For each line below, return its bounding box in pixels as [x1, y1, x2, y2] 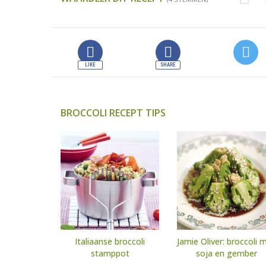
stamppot [90, 248, 129, 259]
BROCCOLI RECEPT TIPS [61, 106, 166, 120]
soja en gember [195, 248, 257, 259]
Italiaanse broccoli [75, 236, 145, 248]
